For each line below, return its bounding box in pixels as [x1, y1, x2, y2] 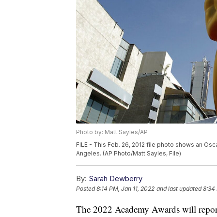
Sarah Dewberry [89, 174, 142, 184]
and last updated [156, 185, 201, 193]
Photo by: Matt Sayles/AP [76, 128, 148, 136]
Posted [76, 185, 96, 193]
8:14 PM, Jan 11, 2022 [96, 185, 155, 193]
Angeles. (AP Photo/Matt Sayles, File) [76, 150, 181, 157]
